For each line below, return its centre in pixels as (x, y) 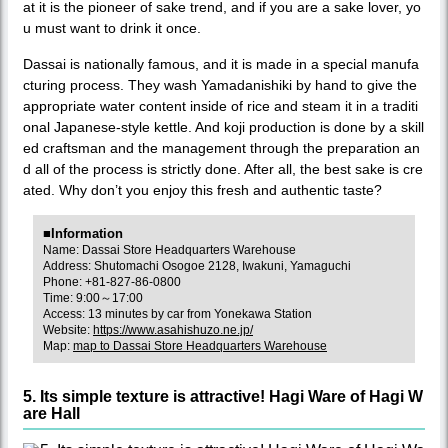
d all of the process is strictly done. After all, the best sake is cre (223, 168)
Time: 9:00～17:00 (93, 297)
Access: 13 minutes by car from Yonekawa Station (177, 313)
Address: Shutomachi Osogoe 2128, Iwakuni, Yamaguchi (197, 265)
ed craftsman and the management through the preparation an (221, 147)
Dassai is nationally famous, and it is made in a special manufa (221, 63)
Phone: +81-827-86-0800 (112, 281)
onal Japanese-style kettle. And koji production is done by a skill (223, 126)
